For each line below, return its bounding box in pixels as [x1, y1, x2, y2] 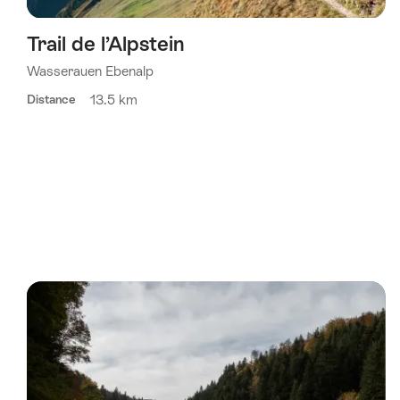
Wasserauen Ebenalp [27, 63, 154, 79]
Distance [27, 93, 76, 107]
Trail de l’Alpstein [27, 32, 184, 56]
